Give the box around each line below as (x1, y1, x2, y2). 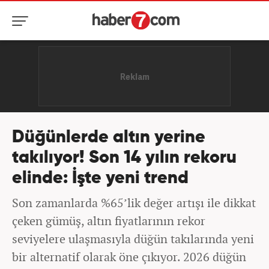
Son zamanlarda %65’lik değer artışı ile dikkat (12, 195, 256, 211)
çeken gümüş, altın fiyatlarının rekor (12, 213, 205, 229)
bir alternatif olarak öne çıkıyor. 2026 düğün (12, 249, 246, 265)
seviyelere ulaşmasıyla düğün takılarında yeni (12, 231, 254, 247)
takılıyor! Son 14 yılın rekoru (12, 150, 237, 167)
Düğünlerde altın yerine (12, 129, 205, 147)
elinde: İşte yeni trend (12, 170, 189, 187)
